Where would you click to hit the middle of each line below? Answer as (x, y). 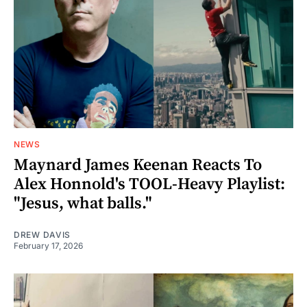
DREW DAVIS (42, 234)
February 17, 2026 (48, 245)
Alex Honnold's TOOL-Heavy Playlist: (149, 184)
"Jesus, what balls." (83, 203)
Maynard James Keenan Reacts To (138, 165)
